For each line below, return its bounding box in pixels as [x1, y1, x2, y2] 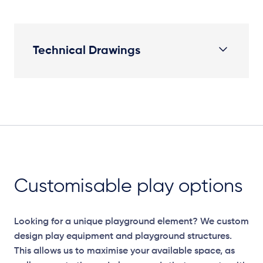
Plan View [33, 102, 75, 112]
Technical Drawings [33, 45, 140, 57]
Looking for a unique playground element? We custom [14, 217, 249, 227]
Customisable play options [14, 177, 243, 196]
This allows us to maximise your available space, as [14, 247, 235, 256]
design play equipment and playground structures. [14, 232, 232, 241]
